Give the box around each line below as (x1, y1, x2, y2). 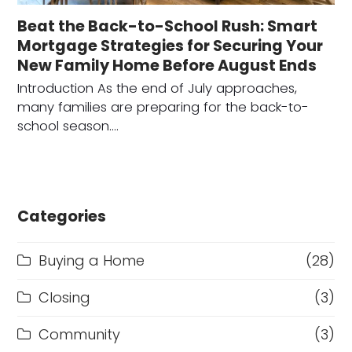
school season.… (17, 116, 119, 135)
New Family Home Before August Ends (17, 54, 317, 76)
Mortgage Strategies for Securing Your (17, 35, 324, 57)
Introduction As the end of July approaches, (17, 79, 298, 97)
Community (38, 324, 121, 344)
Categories (17, 205, 107, 227)
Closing (38, 287, 91, 307)
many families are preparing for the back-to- (17, 97, 310, 116)
